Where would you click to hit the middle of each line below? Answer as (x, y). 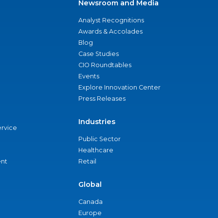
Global (90, 184)
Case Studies (99, 54)
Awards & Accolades (110, 31)
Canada (91, 202)
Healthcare (96, 150)
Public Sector (100, 139)
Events (89, 76)
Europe (90, 213)
